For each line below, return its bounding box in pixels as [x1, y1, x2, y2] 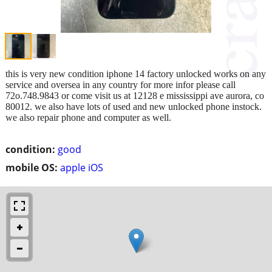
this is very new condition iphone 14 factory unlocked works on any [5, 68, 266, 79]
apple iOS [60, 160, 103, 174]
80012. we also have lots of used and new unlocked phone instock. [5, 101, 262, 112]
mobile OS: [5, 160, 58, 174]
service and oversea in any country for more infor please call [5, 79, 236, 90]
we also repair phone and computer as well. [5, 112, 171, 123]
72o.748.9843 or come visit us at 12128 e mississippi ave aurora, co [5, 90, 264, 101]
